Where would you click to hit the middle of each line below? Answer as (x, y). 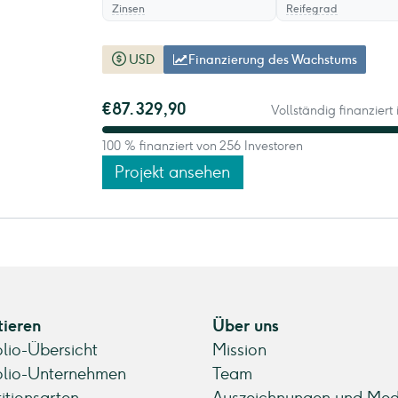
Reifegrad (312, 9)
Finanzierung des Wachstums (272, 60)
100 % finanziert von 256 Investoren (202, 146)
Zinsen (128, 9)
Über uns (246, 326)
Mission (239, 350)
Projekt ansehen (173, 172)
